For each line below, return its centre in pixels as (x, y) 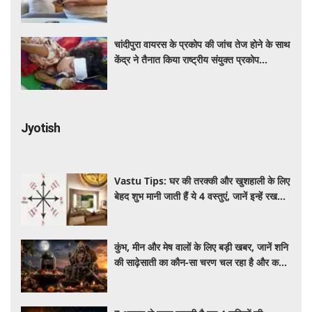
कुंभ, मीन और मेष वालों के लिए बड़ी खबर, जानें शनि (202, 247)
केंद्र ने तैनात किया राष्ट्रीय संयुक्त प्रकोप (187, 60)
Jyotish (40, 127)
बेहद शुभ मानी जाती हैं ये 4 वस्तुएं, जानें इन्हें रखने (199, 196)
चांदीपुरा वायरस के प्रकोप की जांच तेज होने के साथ (202, 45)
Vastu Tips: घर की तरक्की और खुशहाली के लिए (202, 180)
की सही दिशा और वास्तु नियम (164, 211)
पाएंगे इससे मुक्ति (143, 278)
